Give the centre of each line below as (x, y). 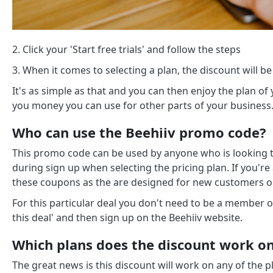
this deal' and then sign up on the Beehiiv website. (127, 218)
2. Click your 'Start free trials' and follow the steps (126, 50)
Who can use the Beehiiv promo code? (139, 133)
